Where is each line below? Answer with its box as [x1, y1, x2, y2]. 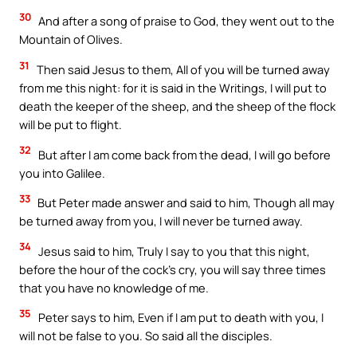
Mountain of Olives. [19, 31, 123, 48]
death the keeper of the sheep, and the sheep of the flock [19, 97, 335, 114]
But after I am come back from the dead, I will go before [36, 146, 331, 163]
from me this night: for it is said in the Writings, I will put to [19, 79, 327, 96]
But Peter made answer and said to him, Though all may [35, 194, 335, 211]
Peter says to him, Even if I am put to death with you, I [36, 309, 324, 326]
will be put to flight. [19, 116, 122, 132]
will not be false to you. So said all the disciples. [19, 328, 273, 344]
